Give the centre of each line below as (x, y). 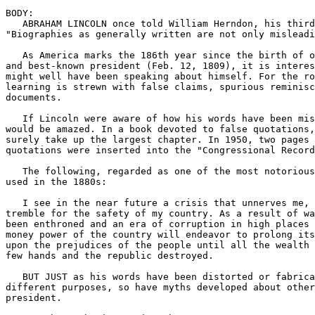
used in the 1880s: (56, 182)
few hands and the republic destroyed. (110, 256)
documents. (34, 98)
